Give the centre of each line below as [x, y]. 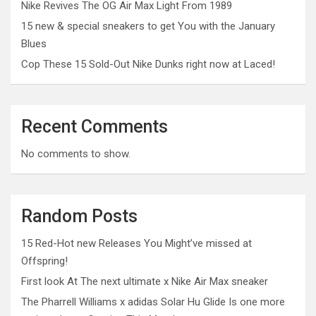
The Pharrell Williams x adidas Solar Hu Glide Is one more [153, 302]
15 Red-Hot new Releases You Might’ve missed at [136, 243]
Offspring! [44, 261]
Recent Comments [95, 127]
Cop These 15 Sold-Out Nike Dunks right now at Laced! [148, 64]
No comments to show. [76, 154]
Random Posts [79, 216]
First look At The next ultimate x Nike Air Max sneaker [145, 281]
